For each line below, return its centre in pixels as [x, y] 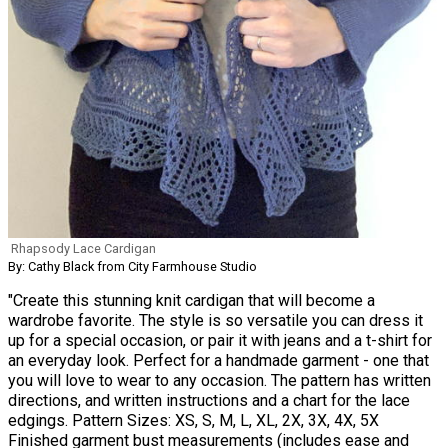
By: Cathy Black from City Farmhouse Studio [132, 267]
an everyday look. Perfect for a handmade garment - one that [218, 361]
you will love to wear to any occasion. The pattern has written [219, 381]
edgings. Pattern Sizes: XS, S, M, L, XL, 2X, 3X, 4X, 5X [193, 421]
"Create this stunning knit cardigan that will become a [191, 301]
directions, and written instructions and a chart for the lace [209, 401]
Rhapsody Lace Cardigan [83, 249]
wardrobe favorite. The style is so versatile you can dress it [215, 321]
